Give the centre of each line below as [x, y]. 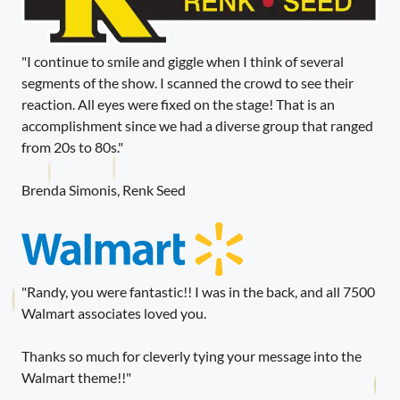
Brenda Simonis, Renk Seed [104, 190]
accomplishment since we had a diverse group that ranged [197, 126]
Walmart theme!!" [76, 378]
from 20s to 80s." [72, 147]
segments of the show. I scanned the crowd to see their [187, 83]
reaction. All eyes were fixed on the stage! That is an [178, 104]
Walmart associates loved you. [114, 313]
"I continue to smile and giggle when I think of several [183, 62]
